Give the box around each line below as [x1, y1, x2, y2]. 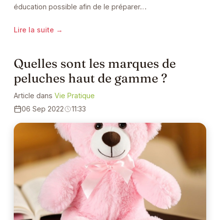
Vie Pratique [55, 91, 95, 100]
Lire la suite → [14, 25, 63, 34]
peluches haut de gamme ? [14, 70, 167, 86]
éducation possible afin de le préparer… [14, 2, 147, 11]
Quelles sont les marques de [14, 55, 176, 71]
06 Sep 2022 [22, 105, 64, 113]
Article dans [14, 91, 55, 100]
